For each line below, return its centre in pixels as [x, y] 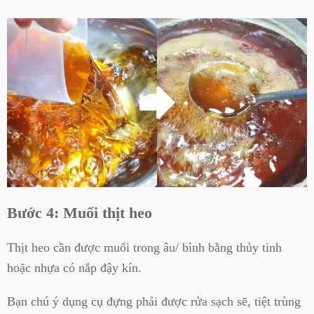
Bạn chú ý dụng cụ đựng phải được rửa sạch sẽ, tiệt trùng [154, 301]
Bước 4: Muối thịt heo [80, 212]
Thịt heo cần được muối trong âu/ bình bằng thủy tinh [144, 248]
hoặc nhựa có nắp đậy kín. [74, 268]
